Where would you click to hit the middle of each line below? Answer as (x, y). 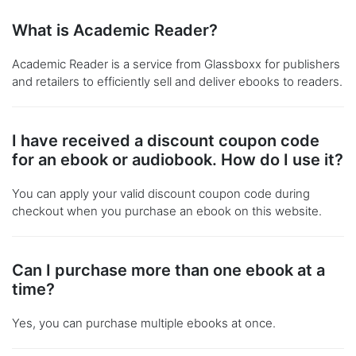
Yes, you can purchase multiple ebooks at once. (144, 323)
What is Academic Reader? (115, 31)
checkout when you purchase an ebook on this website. (167, 211)
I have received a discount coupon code (166, 141)
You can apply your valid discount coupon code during (161, 194)
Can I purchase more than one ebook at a (168, 271)
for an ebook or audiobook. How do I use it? (178, 160)
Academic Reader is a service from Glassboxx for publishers (176, 64)
